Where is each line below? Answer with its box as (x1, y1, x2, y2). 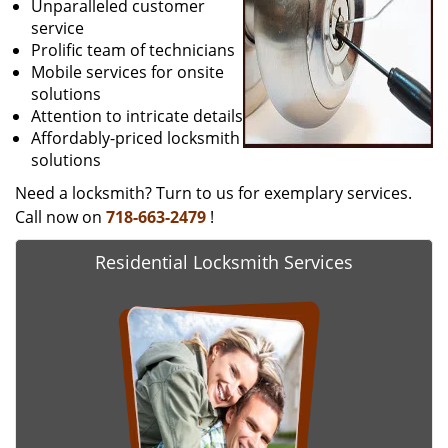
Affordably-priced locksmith (31, 127, 240, 149)
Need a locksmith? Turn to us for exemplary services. (15, 182, 412, 204)
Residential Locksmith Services (95, 250, 353, 274)
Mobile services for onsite (31, 61, 224, 83)
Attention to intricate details (31, 105, 243, 127)
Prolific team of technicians (31, 39, 235, 61)
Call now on (15, 206, 106, 228)
